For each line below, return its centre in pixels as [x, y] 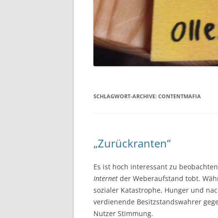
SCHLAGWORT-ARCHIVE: [126, 96]
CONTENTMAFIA [180, 96]
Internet [106, 178]
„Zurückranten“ [132, 143]
